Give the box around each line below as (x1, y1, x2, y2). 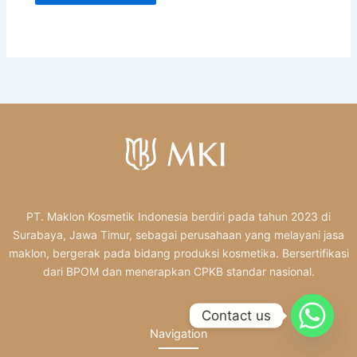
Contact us (202, 307, 271, 324)
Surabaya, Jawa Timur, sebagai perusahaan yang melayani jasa (13, 228, 344, 242)
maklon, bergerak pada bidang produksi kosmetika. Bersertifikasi (8, 246, 349, 261)
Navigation (149, 326, 208, 341)
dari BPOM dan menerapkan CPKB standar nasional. (42, 265, 315, 279)
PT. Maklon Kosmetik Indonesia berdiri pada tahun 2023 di (26, 210, 331, 224)
